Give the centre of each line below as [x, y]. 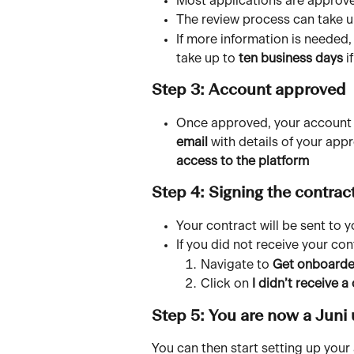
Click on [226, 284]
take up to [207, 58]
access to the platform [243, 161]
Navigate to [237, 264]
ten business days [291, 58]
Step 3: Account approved [251, 90]
